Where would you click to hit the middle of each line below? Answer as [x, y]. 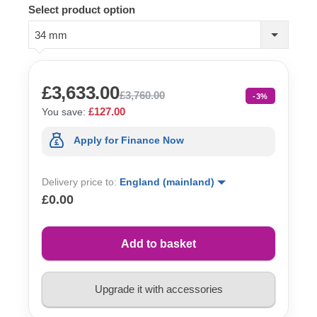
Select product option [82, 9]
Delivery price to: [81, 181]
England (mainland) [168, 181]
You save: [64, 111]
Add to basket [158, 243]
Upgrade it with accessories [158, 289]
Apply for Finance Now [129, 140]
